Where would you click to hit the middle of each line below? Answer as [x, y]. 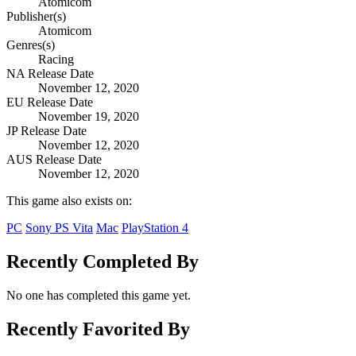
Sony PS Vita [59, 228]
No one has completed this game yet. [99, 296]
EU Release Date [50, 103]
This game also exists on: [69, 201]
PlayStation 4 [155, 228]
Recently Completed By [103, 262]
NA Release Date [50, 74]
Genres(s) [31, 45]
